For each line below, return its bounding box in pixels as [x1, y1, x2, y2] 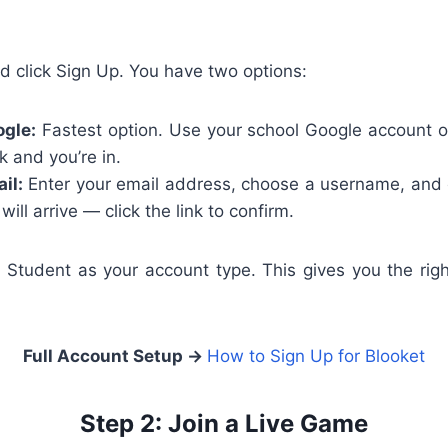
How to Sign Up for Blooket [207, 346, 425, 367]
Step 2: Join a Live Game [80, 409, 368, 439]
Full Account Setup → [23, 346, 207, 367]
